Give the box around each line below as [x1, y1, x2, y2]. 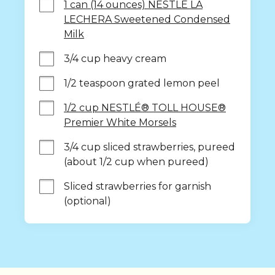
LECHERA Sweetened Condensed [64, 14, 230, 25]
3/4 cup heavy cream [64, 53, 166, 64]
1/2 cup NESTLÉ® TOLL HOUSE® [64, 102, 226, 114]
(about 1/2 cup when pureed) [64, 156, 209, 168]
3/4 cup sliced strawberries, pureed [64, 141, 235, 153]
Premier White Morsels [64, 117, 176, 128]
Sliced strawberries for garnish [64, 180, 211, 192]
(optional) [64, 195, 111, 207]
